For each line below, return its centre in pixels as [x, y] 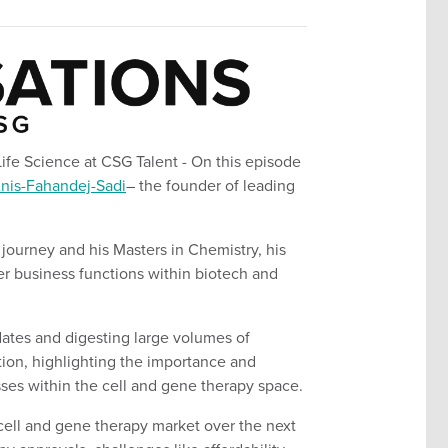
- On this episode [241, 161]
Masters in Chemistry [185, 249]
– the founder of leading [210, 185]
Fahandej [58, 185]
